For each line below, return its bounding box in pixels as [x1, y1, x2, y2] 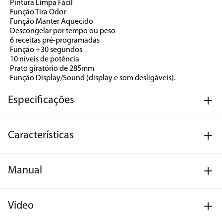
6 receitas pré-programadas [10, 37, 100, 45]
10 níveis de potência [10, 55, 79, 63]
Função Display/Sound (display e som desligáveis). [10, 74, 175, 82]
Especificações [8, 95, 74, 106]
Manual [8, 165, 42, 176]
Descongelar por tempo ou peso [10, 27, 115, 35]
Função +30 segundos [10, 46, 82, 54]
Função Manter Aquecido [10, 18, 93, 26]
